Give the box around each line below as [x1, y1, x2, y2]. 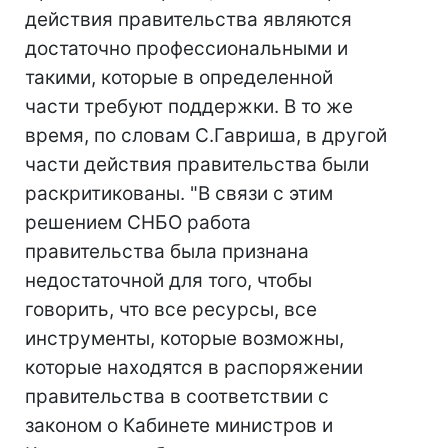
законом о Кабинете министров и [25, 414, 333, 437]
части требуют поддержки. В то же [25, 95, 353, 118]
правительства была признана [25, 240, 309, 263]
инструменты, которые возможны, [25, 327, 344, 350]
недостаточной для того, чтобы [25, 269, 312, 292]
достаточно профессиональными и [25, 37, 348, 60]
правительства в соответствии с [25, 385, 329, 408]
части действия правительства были [25, 153, 369, 176]
